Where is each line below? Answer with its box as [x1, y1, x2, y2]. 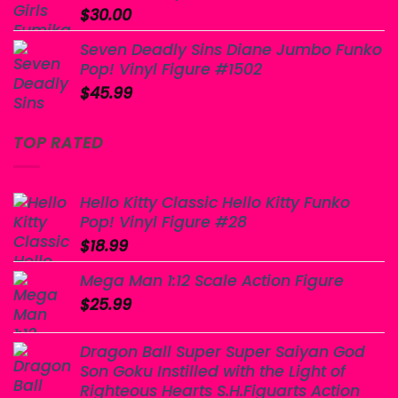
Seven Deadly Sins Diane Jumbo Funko [80, 38, 382, 60]
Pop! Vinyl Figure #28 [80, 211, 247, 233]
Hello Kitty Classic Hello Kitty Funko [80, 191, 350, 213]
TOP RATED [13, 131, 103, 154]
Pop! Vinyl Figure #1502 [80, 58, 262, 80]
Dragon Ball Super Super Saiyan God [80, 340, 365, 362]
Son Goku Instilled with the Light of [80, 360, 346, 382]
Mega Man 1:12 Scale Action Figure [80, 269, 344, 291]
